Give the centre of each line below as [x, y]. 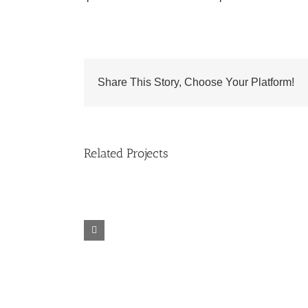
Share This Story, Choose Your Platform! [196, 82]
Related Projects [126, 153]
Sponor [165, 233]
